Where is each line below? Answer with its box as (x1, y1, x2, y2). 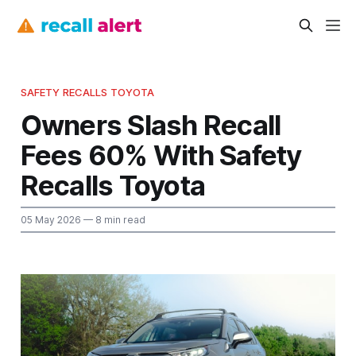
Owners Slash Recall (20, 107, 281, 141)
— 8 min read (80, 213, 145, 226)
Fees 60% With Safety (20, 137, 302, 172)
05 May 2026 (20, 213, 81, 226)
